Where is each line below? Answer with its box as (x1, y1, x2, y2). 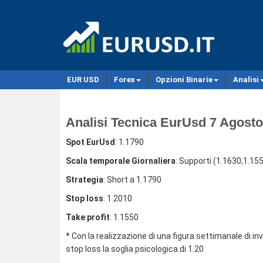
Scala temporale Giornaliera (66, 156, 176, 166)
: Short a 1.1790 (103, 175, 161, 184)
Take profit (66, 213, 110, 222)
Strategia (66, 175, 103, 184)
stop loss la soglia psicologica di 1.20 (66, 244, 204, 254)
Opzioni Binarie (156, 75, 213, 84)
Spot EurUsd (66, 137, 115, 147)
